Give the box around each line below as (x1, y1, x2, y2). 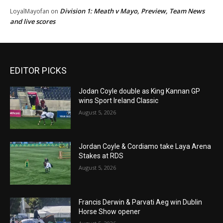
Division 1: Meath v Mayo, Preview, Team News (60, 6, 205, 15)
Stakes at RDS (79, 152, 124, 160)
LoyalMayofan (10, 6, 49, 15)
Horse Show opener (79, 208, 141, 216)
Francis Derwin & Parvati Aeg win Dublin (79, 198, 203, 207)
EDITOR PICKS (10, 65, 67, 76)
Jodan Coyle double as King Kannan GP (79, 87, 201, 95)
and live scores (10, 16, 55, 26)
